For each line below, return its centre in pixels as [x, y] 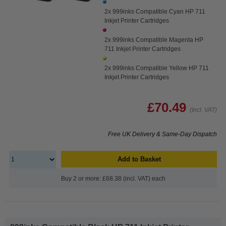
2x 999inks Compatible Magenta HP [154, 40]
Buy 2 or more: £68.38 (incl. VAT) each [113, 178]
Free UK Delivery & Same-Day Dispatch [162, 134]
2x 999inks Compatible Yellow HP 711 [157, 68]
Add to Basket [139, 159]
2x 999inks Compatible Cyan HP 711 [155, 11]
